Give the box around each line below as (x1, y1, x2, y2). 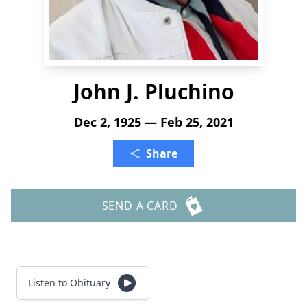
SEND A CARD (101, 198, 178, 213)
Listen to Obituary (28, 276, 110, 289)
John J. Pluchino (73, 77, 234, 106)
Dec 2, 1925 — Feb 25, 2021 (73, 114, 234, 130)
